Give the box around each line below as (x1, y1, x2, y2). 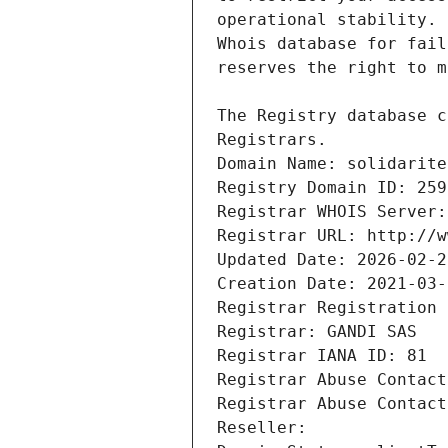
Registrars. (217, 130, 327, 150)
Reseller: (217, 418, 317, 438)
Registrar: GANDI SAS (217, 322, 417, 342)
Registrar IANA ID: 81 (217, 346, 427, 366)
